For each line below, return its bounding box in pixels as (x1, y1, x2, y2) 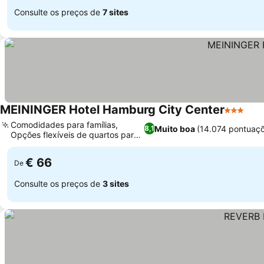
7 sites (103, 6, 128, 17)
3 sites (103, 178, 129, 189)
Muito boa (154, 123, 196, 134)
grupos (11, 140, 38, 150)
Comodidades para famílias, (11, 120, 118, 130)
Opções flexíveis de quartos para (11, 130, 138, 140)
